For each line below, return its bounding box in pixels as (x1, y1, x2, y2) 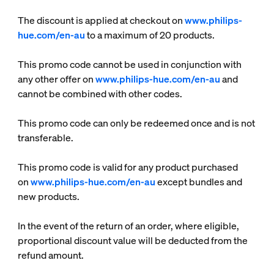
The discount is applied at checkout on (17, 13, 185, 27)
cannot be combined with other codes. (17, 87, 182, 100)
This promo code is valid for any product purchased (17, 160, 238, 174)
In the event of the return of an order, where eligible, (17, 219, 239, 232)
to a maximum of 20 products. (84, 28, 215, 42)
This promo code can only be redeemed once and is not (17, 116, 255, 130)
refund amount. (17, 248, 86, 262)
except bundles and (155, 175, 242, 188)
